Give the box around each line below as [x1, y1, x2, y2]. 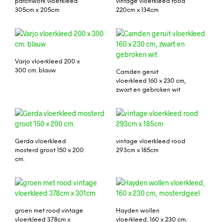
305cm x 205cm [15, 7, 59, 14]
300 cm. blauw [15, 67, 56, 74]
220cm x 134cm [116, 7, 159, 14]
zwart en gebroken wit [116, 87, 180, 94]
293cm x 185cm [116, 147, 159, 154]
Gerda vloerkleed [15, 138, 66, 145]
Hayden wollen [116, 207, 160, 214]
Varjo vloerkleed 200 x [15, 58, 80, 65]
